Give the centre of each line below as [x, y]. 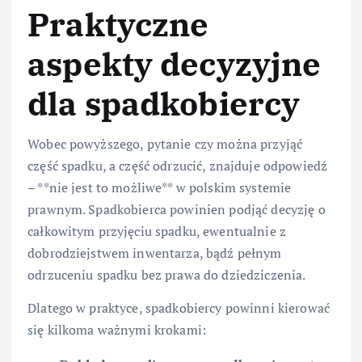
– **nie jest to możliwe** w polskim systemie [160, 188]
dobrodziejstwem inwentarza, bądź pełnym [155, 253]
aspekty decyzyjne [175, 63]
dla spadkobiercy [164, 103]
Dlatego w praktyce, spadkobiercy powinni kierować [179, 308]
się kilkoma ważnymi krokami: [117, 330]
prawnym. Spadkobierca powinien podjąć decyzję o [177, 210]
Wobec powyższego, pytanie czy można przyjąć [165, 144]
